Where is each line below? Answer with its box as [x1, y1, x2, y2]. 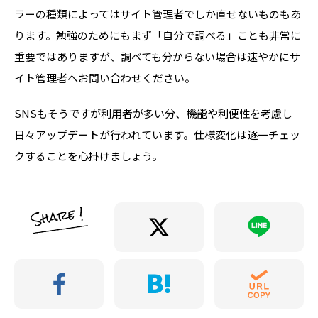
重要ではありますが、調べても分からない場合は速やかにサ [14, 49, 300, 65]
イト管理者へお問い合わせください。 [14, 70, 195, 86]
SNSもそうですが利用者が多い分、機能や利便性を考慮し [14, 106, 292, 121]
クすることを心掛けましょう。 [14, 148, 163, 164]
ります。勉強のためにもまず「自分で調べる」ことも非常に [14, 28, 301, 43]
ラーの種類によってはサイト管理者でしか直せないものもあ [14, 6, 301, 22]
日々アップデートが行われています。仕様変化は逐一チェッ [14, 127, 300, 143]
